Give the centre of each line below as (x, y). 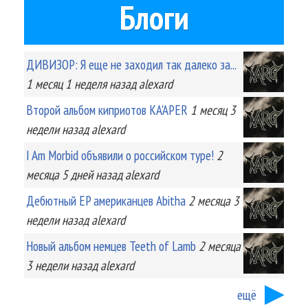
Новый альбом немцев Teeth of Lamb (111, 245)
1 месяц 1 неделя (66, 83)
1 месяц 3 (213, 109)
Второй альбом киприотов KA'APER (107, 109)
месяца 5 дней (59, 174)
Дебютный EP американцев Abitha (106, 200)
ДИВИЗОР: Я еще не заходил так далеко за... (131, 64)
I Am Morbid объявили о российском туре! (120, 155)
